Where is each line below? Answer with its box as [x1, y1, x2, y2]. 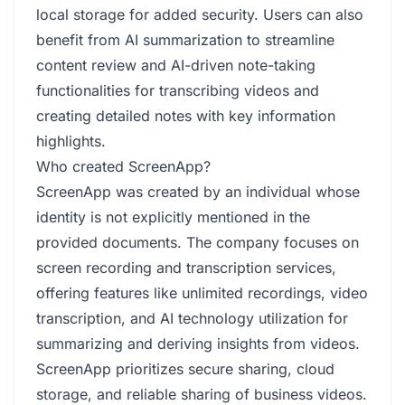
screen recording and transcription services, [36, 259, 336, 277]
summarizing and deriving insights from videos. [36, 334, 360, 353]
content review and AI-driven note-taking [36, 56, 316, 74]
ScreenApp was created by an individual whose [36, 183, 360, 201]
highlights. [36, 132, 106, 150]
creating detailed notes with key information [36, 107, 335, 125]
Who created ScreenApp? [36, 157, 211, 175]
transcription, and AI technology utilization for [36, 309, 348, 327]
